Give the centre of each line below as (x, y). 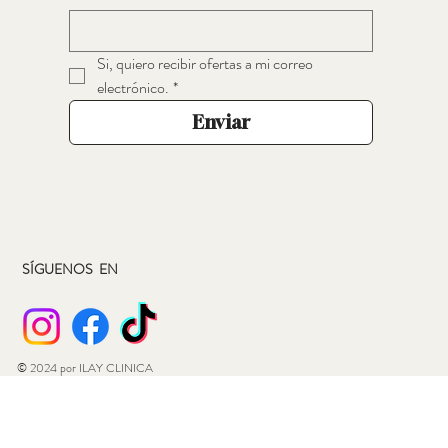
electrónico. (132, 88)
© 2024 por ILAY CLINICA (85, 367)
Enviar (220, 122)
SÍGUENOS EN (70, 268)
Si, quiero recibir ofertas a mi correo (204, 64)
